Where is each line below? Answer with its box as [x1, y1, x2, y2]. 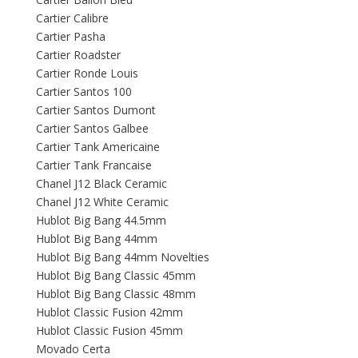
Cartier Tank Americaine [36, 139, 160, 155]
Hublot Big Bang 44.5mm [36, 213, 166, 229]
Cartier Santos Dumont [36, 102, 156, 118]
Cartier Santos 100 [36, 84, 132, 100]
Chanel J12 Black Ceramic [36, 176, 167, 192]
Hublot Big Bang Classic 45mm [36, 268, 196, 284]
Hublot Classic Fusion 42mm [36, 304, 183, 320]
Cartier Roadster [36, 47, 121, 63]
